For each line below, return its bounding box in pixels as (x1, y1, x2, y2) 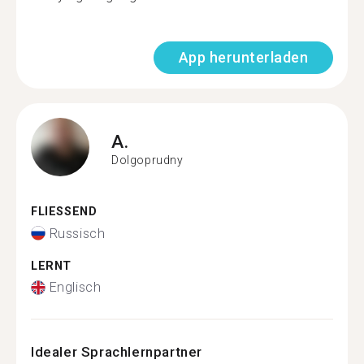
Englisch (49, 279, 102, 295)
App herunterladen (178, 49, 308, 66)
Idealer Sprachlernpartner (31, 344, 202, 360)
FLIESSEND (31, 205, 89, 219)
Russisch (49, 225, 106, 241)
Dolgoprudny (111, 153, 184, 167)
